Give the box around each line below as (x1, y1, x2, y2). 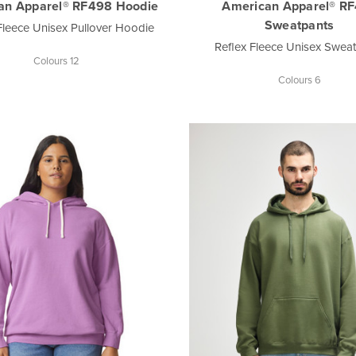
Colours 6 (277, 72, 321, 87)
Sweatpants (264, 15, 335, 34)
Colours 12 (33, 52, 80, 68)
